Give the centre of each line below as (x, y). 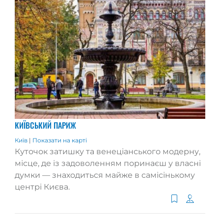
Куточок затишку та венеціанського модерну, (108, 152)
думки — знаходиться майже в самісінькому (105, 175)
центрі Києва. (42, 187)
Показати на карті (60, 140)
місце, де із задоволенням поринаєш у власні (108, 164)
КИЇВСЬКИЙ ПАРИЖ (45, 125)
